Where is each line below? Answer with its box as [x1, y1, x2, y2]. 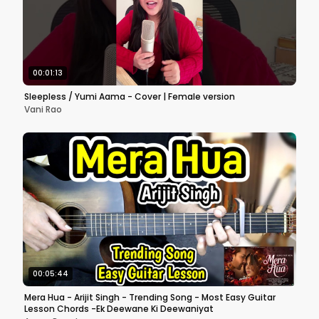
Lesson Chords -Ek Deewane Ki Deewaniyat [24, 303, 214, 315]
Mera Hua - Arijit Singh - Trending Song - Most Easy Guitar [24, 291, 276, 303]
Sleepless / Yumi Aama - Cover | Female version [135, 90, 235, 103]
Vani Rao [24, 103, 62, 115]
